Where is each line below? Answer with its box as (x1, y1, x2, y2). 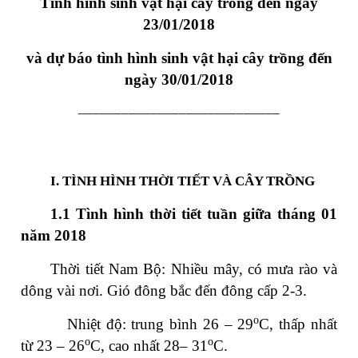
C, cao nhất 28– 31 (90, 337, 208, 355)
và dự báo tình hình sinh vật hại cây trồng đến (26, 50, 332, 67)
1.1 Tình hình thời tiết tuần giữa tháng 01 (50, 205, 337, 223)
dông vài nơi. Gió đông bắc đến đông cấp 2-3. (21, 282, 307, 300)
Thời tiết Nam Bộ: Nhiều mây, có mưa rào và (50, 261, 337, 278)
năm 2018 (21, 227, 86, 245)
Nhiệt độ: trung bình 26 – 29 (66, 316, 254, 333)
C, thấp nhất (259, 316, 338, 333)
